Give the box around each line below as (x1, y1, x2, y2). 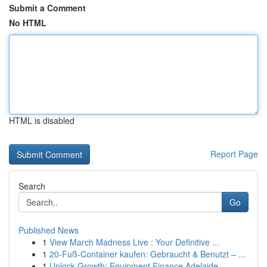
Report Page (210, 148, 258, 160)
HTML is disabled (9, 114, 74, 126)
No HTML (9, 17, 46, 29)
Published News (18, 224, 79, 236)
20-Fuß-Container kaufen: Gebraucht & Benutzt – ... (49, 248, 246, 260)
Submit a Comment (9, 2, 86, 14)
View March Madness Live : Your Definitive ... (49, 236, 219, 248)
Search (18, 180, 45, 192)
